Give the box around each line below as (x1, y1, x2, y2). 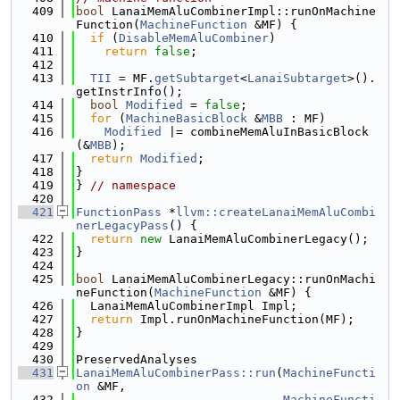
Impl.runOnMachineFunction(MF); (133, 312, 354, 326)
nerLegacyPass (76, 219, 169, 232)
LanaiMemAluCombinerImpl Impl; (76, 299, 297, 312)
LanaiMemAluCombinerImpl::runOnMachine (104, 4, 376, 18)
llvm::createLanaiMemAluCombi (176, 205, 376, 219)
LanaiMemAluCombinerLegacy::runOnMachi (104, 272, 376, 286)
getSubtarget (154, 71, 240, 85)
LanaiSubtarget (247, 71, 347, 85)
